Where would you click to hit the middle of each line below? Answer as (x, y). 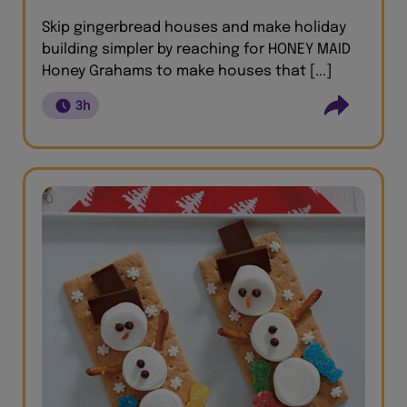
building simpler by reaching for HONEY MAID (196, 50)
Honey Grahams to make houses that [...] (187, 71)
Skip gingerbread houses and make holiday (194, 28)
